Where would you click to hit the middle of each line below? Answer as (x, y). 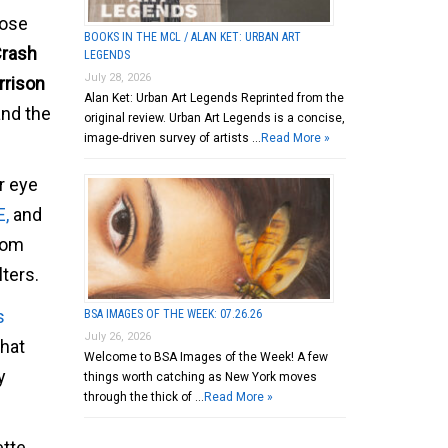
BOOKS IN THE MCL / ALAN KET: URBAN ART (192, 36)
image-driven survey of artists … (172, 137)
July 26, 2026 (117, 336)
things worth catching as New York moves (200, 376)
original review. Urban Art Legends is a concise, (214, 117)
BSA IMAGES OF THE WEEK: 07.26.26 (172, 313)
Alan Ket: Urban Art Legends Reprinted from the (213, 97)
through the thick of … (143, 396)
